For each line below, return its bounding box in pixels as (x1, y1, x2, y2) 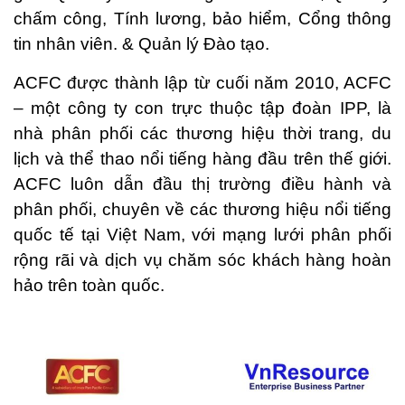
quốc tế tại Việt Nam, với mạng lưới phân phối (14, 225, 391, 244)
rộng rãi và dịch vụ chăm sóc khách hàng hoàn (14, 250, 391, 269)
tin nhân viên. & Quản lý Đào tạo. (14, 34, 269, 53)
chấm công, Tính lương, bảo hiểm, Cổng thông (14, 9, 391, 28)
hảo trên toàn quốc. (14, 276, 165, 295)
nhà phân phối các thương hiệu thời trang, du (14, 124, 391, 143)
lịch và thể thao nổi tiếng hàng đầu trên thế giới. (14, 149, 391, 168)
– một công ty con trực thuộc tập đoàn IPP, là (14, 99, 391, 118)
